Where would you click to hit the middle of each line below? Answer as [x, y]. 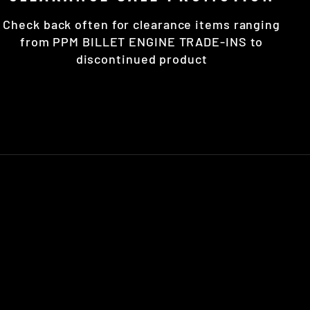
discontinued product [142, 58]
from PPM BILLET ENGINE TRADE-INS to [142, 41]
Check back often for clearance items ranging [142, 24]
